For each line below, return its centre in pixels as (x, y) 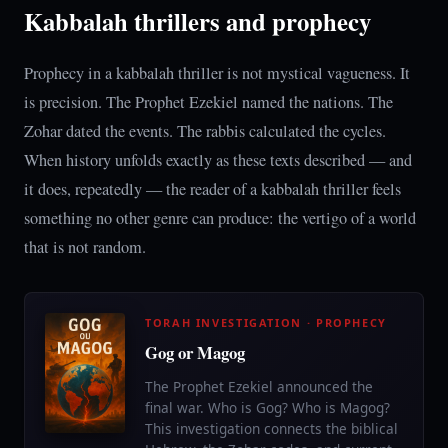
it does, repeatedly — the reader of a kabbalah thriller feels (212, 189)
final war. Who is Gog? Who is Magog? (267, 407)
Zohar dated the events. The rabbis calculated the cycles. (205, 131)
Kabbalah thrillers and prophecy (197, 21)
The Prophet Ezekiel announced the (259, 386)
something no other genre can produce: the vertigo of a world (220, 218)
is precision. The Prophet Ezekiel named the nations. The (208, 102)
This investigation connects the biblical (271, 428)
